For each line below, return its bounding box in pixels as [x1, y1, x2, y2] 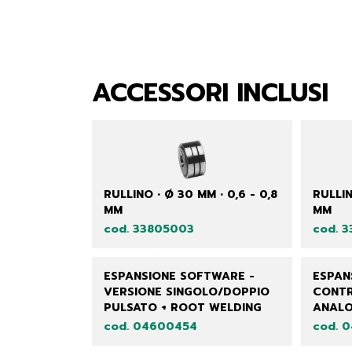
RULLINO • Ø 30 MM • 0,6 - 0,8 [104, 186, 277, 203]
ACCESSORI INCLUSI [92, 74, 328, 112]
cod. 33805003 [104, 221, 194, 237]
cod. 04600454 [104, 318, 197, 335]
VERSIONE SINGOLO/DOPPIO [104, 284, 269, 301]
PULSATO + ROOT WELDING [104, 299, 262, 317]
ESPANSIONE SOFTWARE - [104, 268, 255, 285]
